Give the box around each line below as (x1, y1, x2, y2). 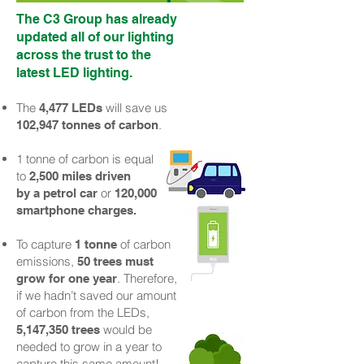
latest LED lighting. (16, 65, 132, 80)
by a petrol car (16, 186, 97, 200)
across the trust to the (16, 47, 151, 63)
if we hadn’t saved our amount (16, 288, 176, 303)
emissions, (16, 253, 77, 269)
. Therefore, (117, 271, 177, 286)
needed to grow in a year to (16, 339, 162, 354)
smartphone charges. (16, 203, 136, 217)
